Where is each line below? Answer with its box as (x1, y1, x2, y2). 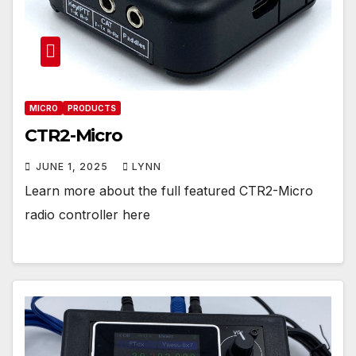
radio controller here (25, 206, 150, 222)
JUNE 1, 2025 (36, 160, 111, 172)
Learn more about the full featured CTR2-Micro (25, 182, 313, 199)
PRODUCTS (68, 103, 116, 113)
